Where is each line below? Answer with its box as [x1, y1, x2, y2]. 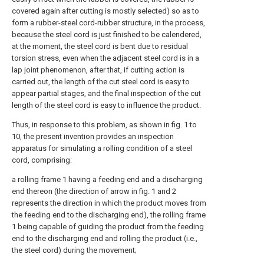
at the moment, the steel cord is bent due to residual [12, 42, 188, 51]
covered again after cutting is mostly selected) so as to [12, 6, 199, 15]
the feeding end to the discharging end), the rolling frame [12, 210, 206, 219]
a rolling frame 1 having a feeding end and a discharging [12, 175, 203, 184]
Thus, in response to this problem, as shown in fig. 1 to [12, 120, 197, 129]
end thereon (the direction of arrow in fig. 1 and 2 [12, 187, 176, 196]
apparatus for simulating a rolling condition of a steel [12, 144, 192, 153]
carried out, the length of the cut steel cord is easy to [12, 77, 190, 86]
